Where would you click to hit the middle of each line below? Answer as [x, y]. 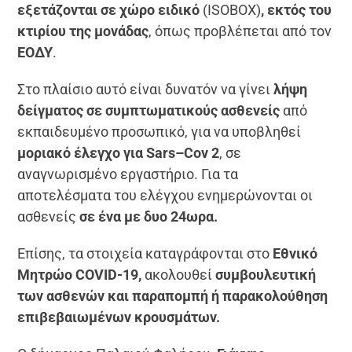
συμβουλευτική [266, 274]
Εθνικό [295, 253]
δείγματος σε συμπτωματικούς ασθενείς [149, 110]
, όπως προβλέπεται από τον [240, 31]
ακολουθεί [179, 274]
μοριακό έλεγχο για [82, 152]
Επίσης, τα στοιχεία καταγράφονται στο [145, 253]
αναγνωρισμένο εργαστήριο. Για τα [128, 174]
